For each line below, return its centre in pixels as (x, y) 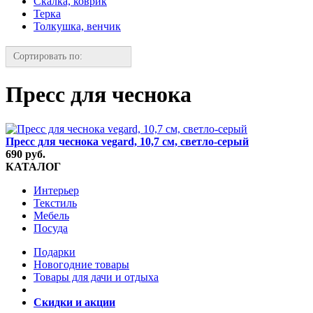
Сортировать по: (48, 56)
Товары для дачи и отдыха (96, 277)
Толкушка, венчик (77, 26)
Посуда (51, 228)
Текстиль (55, 203)
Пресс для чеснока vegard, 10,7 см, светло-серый (127, 141)
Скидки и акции (74, 302)
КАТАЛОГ (33, 166)
